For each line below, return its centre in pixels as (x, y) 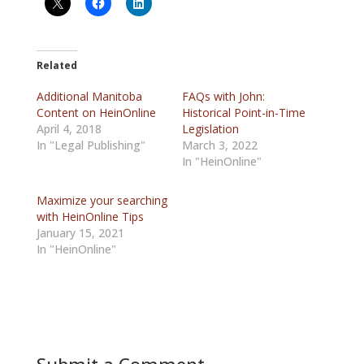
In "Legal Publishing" (91, 145)
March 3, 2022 (219, 145)
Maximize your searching (102, 200)
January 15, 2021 (80, 233)
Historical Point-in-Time (243, 113)
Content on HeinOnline (96, 113)
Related (56, 65)
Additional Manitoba (89, 96)
